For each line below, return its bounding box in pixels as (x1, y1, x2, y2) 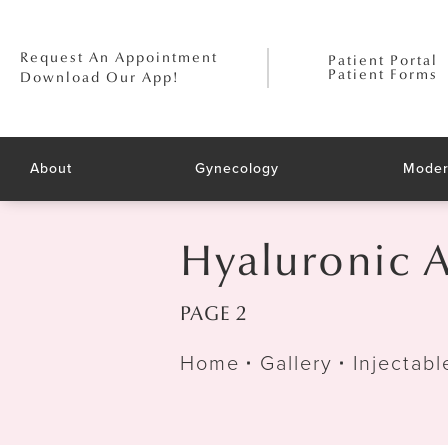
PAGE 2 (180, 302, 247, 326)
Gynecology (195, 157, 280, 179)
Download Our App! (20, 69, 180, 87)
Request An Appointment (20, 49, 218, 67)
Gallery (260, 348, 333, 378)
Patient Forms (327, 66, 438, 84)
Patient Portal (327, 52, 438, 70)
